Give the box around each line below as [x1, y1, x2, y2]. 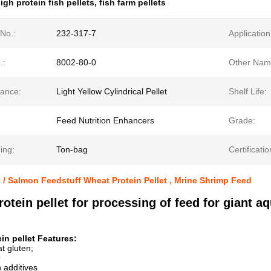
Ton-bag [56, 145, 88, 154]
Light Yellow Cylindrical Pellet [56, 87, 167, 96]
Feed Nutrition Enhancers [56, 116, 154, 125]
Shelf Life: [229, 87, 267, 96]
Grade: [229, 116, 255, 125]
